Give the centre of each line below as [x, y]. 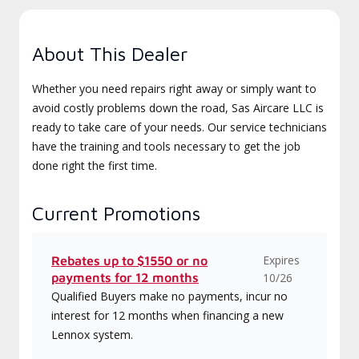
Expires [281, 260]
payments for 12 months [125, 277]
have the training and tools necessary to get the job [166, 146]
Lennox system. [92, 335]
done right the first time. [95, 165]
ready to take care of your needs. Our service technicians [179, 127]
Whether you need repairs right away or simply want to [174, 89]
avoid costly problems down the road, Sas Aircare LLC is [178, 108]
